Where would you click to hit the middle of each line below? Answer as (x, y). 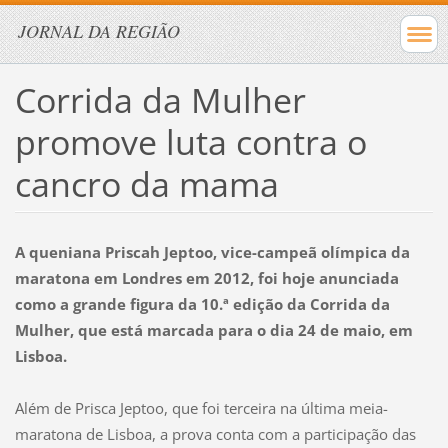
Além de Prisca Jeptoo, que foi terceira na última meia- (201, 407)
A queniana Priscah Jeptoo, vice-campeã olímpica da (212, 251)
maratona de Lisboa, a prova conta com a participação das (215, 433)
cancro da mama (146, 183)
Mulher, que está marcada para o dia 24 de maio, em (213, 329)
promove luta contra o (190, 141)
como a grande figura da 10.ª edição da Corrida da (202, 303)
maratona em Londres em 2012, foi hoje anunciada (206, 277)
